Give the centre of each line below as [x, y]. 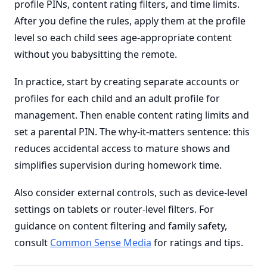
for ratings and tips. [197, 243]
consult [32, 243]
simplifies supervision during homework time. [118, 165]
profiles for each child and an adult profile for [117, 98]
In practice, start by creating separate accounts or [127, 82]
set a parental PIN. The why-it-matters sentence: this [132, 132]
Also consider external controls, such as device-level [131, 193]
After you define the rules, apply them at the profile [130, 21]
